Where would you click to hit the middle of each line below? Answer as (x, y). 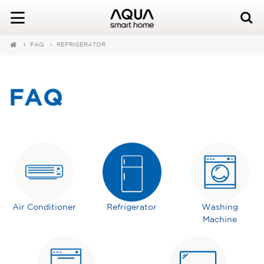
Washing (220, 207)
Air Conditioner (44, 207)
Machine (220, 220)
